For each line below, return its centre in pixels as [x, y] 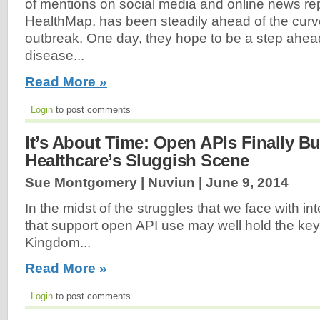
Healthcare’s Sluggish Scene [137, 160]
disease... [55, 56]
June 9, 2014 [247, 182]
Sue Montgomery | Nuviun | [115, 182]
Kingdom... [58, 242]
